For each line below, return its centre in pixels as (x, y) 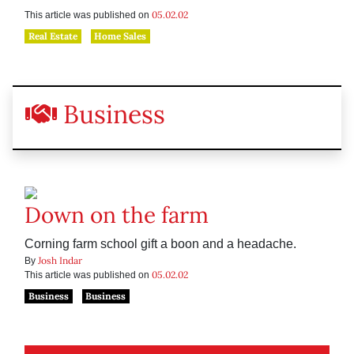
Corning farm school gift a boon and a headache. (160, 244)
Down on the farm (117, 215)
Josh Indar (60, 261)
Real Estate (53, 36)
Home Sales (121, 36)
